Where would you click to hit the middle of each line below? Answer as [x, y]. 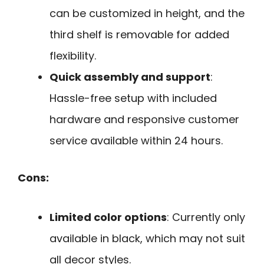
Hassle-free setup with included [133, 98]
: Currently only [206, 217]
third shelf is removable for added [139, 35]
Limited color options [108, 217]
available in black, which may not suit [147, 238]
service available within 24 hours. [136, 141]
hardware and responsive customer [144, 120]
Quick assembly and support [130, 77]
